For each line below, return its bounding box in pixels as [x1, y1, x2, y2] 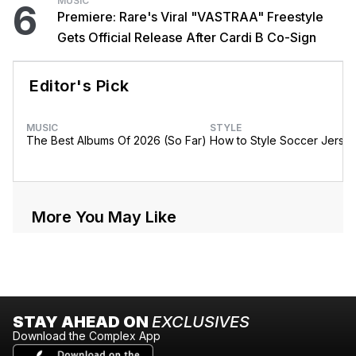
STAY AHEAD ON [13, 312, 152, 332]
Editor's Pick [29, 76, 130, 96]
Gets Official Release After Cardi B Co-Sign [57, 29, 316, 46]
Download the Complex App [13, 329, 161, 343]
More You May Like [32, 207, 176, 227]
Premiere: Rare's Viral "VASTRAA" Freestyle [57, 9, 323, 25]
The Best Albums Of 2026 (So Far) [26, 133, 207, 148]
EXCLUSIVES [152, 312, 250, 332]
